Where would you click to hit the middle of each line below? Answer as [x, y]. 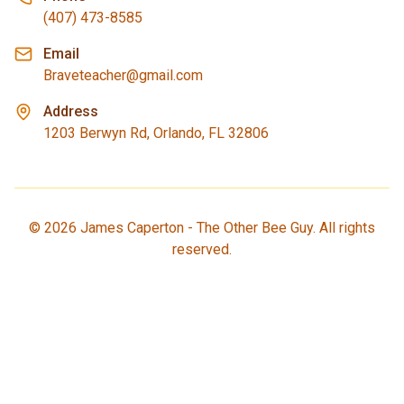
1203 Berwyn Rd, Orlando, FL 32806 [156, 133]
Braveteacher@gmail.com [123, 75]
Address [71, 111]
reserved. [202, 249]
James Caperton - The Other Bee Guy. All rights [226, 228]
